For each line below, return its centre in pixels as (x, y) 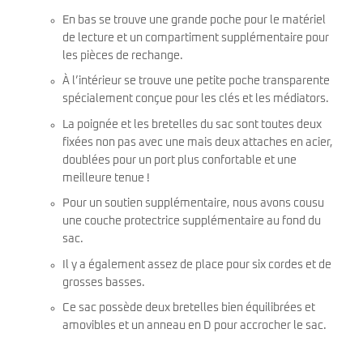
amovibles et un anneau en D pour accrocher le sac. (194, 326)
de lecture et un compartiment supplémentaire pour (196, 38)
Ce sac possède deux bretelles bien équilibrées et (189, 308)
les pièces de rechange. (123, 56)
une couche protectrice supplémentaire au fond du (192, 222)
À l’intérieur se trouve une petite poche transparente (196, 81)
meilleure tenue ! (106, 178)
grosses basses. (104, 282)
